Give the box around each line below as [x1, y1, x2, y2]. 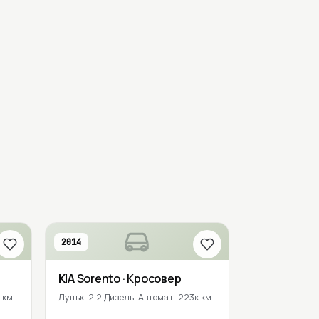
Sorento [76, 270, 122, 286]
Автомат [137, 291, 174, 303]
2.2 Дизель [88, 291, 134, 303]
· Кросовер [122, 270, 182, 286]
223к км [177, 291, 211, 303]
